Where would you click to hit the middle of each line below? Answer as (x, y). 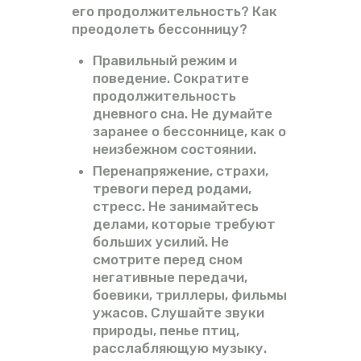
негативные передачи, (170, 278)
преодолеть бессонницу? (160, 29)
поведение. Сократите (170, 79)
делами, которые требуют (184, 224)
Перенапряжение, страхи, (180, 171)
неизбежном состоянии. (174, 149)
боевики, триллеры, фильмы (189, 295)
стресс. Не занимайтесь (175, 207)
